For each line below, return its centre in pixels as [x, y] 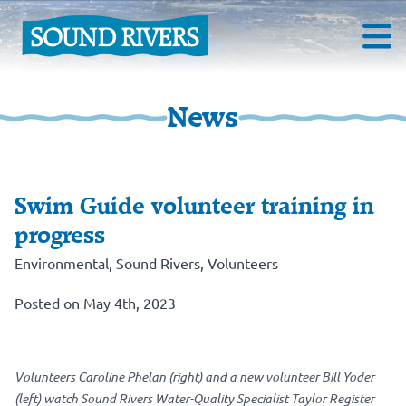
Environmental [62, 262]
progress [60, 235]
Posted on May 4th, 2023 [95, 302]
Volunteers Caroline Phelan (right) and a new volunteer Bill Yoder [194, 376]
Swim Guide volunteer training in [194, 206]
